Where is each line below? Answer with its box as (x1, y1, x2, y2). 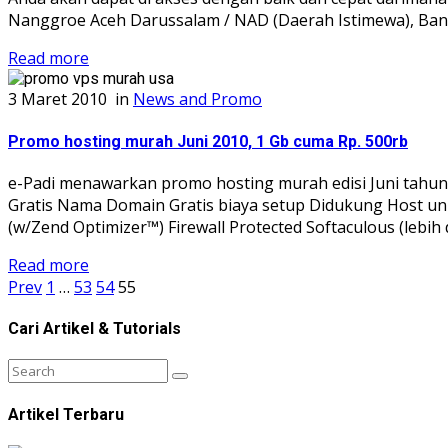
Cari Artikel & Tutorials (8, 319, 181, 339)
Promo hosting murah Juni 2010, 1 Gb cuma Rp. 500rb (8, 131, 408, 151)
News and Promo (133, 88, 262, 111)
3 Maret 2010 (8, 88, 111, 111)
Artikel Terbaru (8, 404, 124, 424)
